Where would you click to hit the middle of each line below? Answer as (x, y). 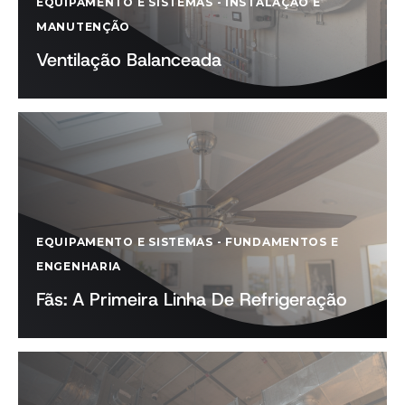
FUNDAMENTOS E (282, 242)
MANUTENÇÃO (84, 27)
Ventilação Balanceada (129, 60)
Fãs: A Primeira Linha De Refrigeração (192, 299)
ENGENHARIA (79, 266)
